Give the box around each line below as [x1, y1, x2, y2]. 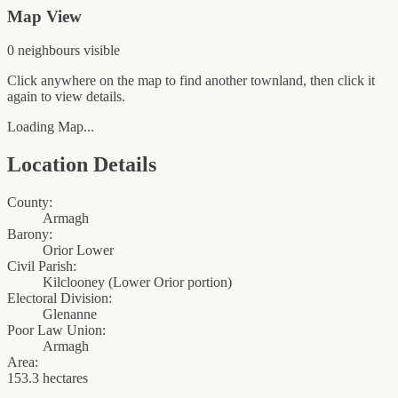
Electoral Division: [7, 291, 112, 306]
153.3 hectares [7, 370, 88, 386]
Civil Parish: [7, 259, 76, 275]
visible [80, 43, 120, 59]
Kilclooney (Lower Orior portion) [43, 275, 232, 291]
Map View [7, 6, 82, 26]
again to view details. [7, 89, 125, 105]
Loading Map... [7, 119, 94, 135]
